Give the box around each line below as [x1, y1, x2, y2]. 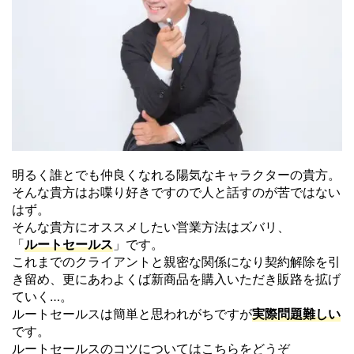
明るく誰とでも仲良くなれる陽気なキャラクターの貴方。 [12, 167, 341, 183]
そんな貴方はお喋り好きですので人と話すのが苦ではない [12, 184, 341, 201]
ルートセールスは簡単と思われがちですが [12, 306, 252, 322]
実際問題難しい [252, 306, 341, 322]
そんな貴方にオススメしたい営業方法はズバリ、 [12, 219, 290, 235]
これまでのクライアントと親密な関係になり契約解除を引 [12, 254, 341, 270]
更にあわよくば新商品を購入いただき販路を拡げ [62, 271, 341, 288]
